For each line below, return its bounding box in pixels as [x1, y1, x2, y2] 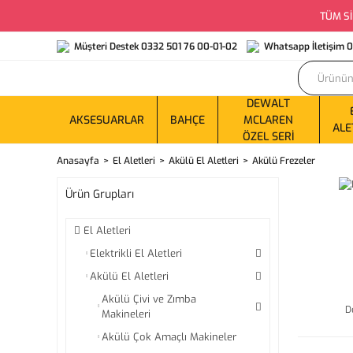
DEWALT [247, 95, 291, 111]
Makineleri [102, 307, 150, 321]
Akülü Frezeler [252, 154, 315, 167]
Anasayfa [57, 154, 99, 167]
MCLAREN [243, 112, 294, 128]
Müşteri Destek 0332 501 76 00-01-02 [74, 39, 237, 53]
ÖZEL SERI [243, 128, 295, 144]
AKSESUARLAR [69, 112, 144, 128]
